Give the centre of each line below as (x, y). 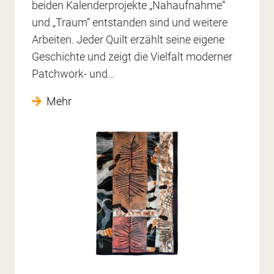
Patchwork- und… (73, 73)
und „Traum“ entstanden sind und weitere (130, 22)
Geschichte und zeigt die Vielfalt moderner (132, 56)
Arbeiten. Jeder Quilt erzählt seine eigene (128, 39)
